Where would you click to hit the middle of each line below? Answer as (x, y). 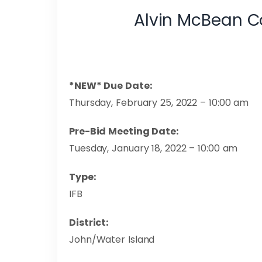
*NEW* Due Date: (111, 85)
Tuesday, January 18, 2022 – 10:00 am (154, 148)
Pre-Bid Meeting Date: (124, 131)
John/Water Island (112, 239)
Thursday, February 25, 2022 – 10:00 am (159, 102)
